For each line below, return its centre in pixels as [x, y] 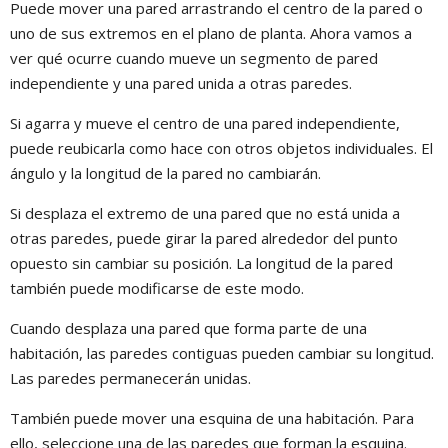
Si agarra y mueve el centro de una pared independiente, [205, 122]
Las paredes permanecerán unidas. [130, 377]
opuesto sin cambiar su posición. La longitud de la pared [201, 262]
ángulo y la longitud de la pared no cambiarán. [165, 172]
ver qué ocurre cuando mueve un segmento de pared [194, 57]
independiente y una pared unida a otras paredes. [181, 82]
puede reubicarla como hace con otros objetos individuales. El [221, 147]
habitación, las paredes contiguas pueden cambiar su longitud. [222, 352]
